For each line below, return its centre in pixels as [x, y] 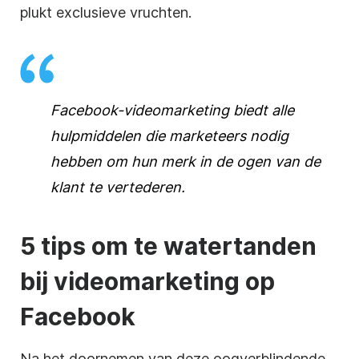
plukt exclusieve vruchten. [106, 12]
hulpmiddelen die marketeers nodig [169, 135]
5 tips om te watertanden [168, 246]
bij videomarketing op [147, 281]
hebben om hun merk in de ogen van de [186, 161]
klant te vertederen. [118, 187]
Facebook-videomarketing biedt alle [172, 110]
